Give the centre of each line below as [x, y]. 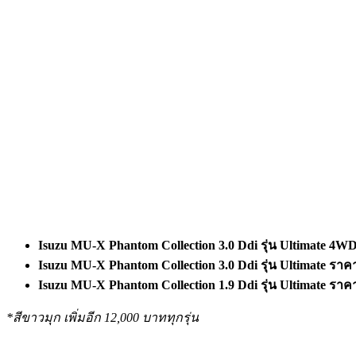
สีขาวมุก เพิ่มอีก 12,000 [77, 317]
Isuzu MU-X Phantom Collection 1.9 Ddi [149, 284]
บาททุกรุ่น [170, 317]
